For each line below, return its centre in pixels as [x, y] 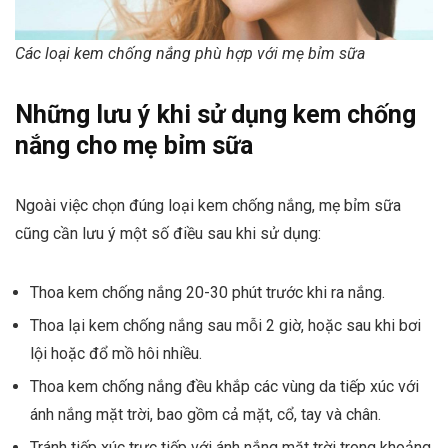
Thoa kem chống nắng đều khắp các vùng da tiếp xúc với [224, 386]
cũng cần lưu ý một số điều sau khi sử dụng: [168, 233]
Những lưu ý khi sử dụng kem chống [215, 114]
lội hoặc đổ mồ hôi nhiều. [116, 353]
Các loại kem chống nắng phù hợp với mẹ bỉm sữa [190, 53]
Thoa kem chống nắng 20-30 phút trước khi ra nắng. [207, 292]
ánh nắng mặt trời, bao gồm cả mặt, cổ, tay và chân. [205, 414]
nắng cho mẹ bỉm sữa [134, 145]
